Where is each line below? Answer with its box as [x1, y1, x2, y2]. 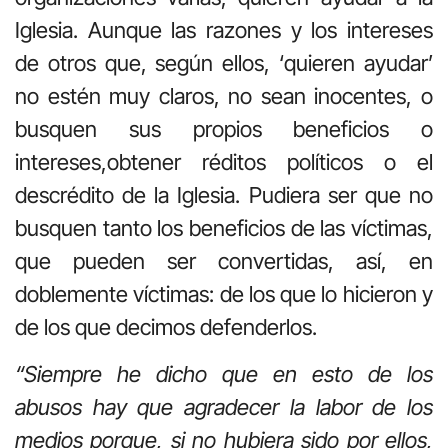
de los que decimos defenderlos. [15, 313, 317, 340]
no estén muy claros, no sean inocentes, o [15, 82, 433, 109]
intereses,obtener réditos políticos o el [15, 148, 433, 175]
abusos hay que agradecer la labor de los [15, 394, 433, 421]
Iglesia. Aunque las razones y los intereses [15, 16, 433, 43]
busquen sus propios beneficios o [15, 115, 433, 142]
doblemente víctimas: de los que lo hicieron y [15, 280, 433, 307]
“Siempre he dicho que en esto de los [15, 361, 433, 388]
